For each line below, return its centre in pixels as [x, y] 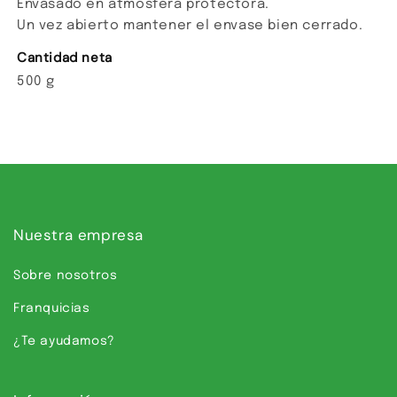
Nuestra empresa [78, 235]
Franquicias [52, 308]
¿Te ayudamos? [64, 341]
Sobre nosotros [66, 276]
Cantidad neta [65, 58]
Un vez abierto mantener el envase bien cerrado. [190, 26]
